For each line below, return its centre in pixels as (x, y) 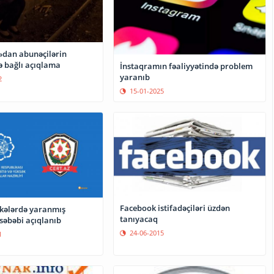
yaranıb (135, 77)
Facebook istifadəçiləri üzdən (175, 208)
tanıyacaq (139, 219)
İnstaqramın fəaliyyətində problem (187, 66)
